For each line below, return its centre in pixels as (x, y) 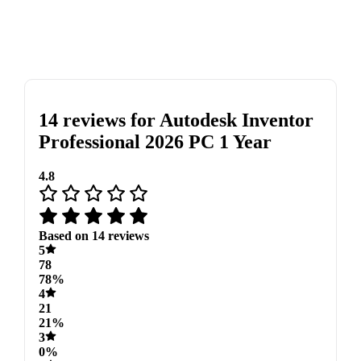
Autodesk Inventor (236, 120)
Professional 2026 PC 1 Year (155, 141)
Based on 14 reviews (93, 235)
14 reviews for (99, 120)
